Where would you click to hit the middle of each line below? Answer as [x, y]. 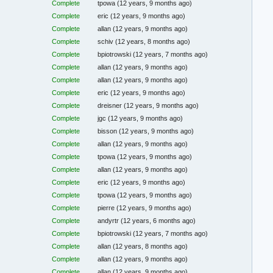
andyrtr [109, 221]
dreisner [111, 106]
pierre [107, 208]
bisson [108, 131]
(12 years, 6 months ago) [158, 221]
